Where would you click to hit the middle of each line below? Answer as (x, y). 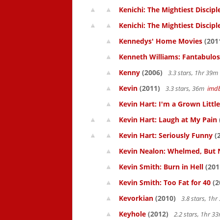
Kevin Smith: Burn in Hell (161, 167)
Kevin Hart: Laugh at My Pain (168, 120)
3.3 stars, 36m (186, 88)
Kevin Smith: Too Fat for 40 (165, 182)
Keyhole (132, 214)
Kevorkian (136, 198)
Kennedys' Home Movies (161, 41)
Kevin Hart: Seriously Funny (166, 135)
